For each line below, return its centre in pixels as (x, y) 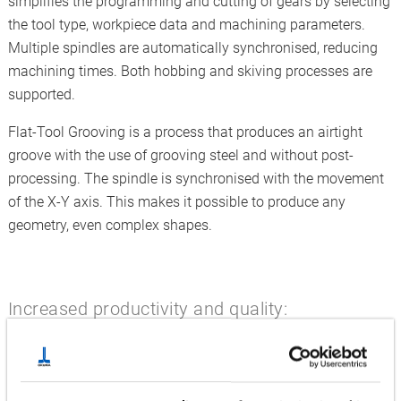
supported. (41, 94)
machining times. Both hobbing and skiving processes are (190, 71)
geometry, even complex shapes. (113, 225)
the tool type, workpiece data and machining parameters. (186, 25)
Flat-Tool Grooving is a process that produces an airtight (185, 132)
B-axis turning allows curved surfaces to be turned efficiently (196, 381)
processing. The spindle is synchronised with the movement (196, 179)
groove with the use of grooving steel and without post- (180, 155)
